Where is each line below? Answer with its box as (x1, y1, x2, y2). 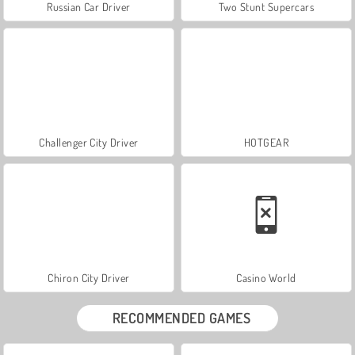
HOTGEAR (243, 135, 289, 149)
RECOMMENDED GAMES (112, 308, 251, 326)
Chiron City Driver (48, 270, 130, 284)
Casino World (236, 270, 296, 284)
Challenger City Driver (39, 135, 139, 149)
